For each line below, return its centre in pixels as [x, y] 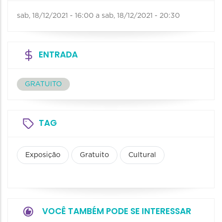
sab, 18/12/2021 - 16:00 [55, 16]
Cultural [142, 155]
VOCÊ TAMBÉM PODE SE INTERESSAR [117, 211]
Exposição [43, 155]
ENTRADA [58, 55]
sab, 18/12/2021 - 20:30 [141, 16]
